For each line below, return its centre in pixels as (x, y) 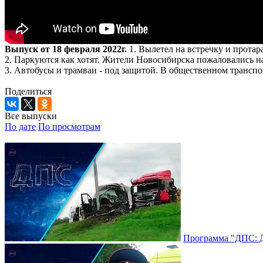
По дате (20, 126)
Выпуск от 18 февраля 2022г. (66, 49)
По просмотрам (69, 126)
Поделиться (28, 91)
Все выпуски (31, 116)
